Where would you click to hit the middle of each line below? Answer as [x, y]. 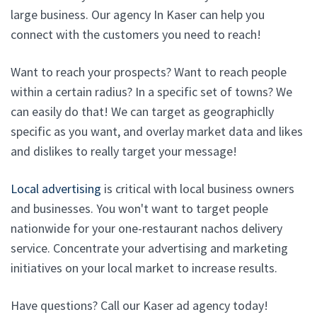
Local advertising [56, 188]
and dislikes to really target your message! [124, 151]
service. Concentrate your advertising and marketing [149, 248]
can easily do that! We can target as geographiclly [142, 111]
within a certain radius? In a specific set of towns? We [151, 91]
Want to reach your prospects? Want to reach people [149, 71]
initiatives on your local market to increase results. [144, 267]
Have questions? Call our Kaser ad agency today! [139, 305]
